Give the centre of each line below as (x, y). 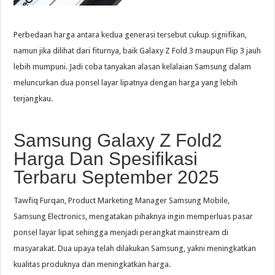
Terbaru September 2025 (117, 177)
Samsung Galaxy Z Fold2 (118, 140)
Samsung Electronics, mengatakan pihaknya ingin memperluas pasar (134, 216)
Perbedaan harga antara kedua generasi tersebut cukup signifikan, (130, 34)
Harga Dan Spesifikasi (106, 158)
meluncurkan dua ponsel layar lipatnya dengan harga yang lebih (126, 82)
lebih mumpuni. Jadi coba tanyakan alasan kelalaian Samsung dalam (133, 66)
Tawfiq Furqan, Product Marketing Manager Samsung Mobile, (122, 200)
